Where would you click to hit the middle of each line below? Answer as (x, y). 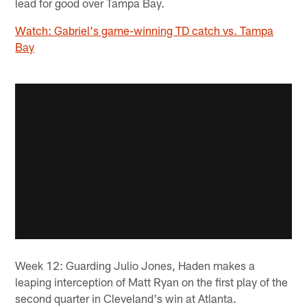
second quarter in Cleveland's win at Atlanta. (126, 298)
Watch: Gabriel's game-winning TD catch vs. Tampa (145, 30)
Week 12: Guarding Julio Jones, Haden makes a (135, 266)
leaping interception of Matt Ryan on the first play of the (152, 282)
